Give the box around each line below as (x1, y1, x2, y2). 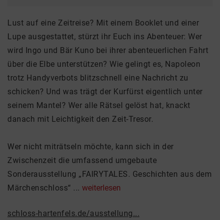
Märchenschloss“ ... (7, 183, 82, 192)
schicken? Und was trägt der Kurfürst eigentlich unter (7, 87, 203, 96)
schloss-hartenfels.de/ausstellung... (7, 209, 139, 218)
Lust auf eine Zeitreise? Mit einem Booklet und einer (7, 18, 199, 27)
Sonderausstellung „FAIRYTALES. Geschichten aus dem (7, 169, 212, 179)
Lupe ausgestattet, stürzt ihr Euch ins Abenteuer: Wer (7, 32, 202, 41)
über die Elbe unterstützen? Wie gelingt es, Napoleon (7, 59, 200, 69)
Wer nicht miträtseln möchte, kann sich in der (7, 142, 174, 151)
